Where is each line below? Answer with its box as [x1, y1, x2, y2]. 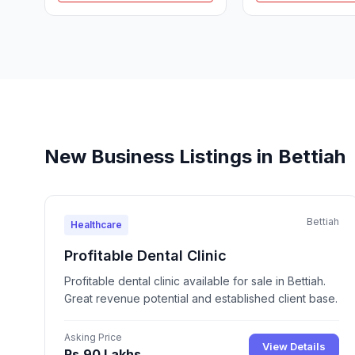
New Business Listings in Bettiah [44, 144, 345, 168]
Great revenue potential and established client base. [64, 291, 338, 305]
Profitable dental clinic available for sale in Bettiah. [64, 273, 326, 288]
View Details [262, 340, 326, 353]
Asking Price [64, 330, 122, 343]
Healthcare [71, 218, 122, 231]
